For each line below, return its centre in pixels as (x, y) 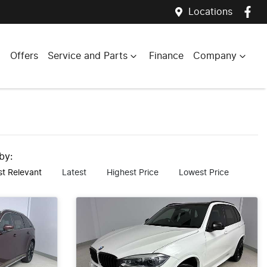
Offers (24, 56)
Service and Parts (88, 56)
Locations (210, 12)
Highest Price (133, 173)
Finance (166, 56)
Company (215, 56)
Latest (74, 173)
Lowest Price (204, 173)
